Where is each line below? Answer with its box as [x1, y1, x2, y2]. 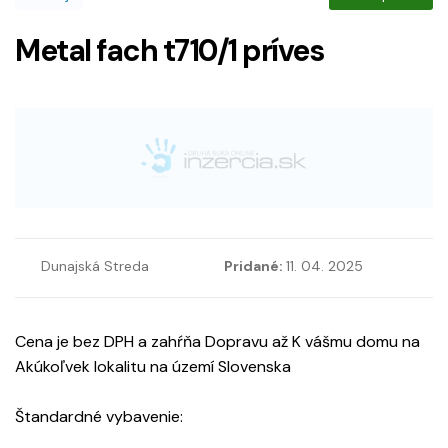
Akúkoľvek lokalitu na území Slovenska [15, 356, 291, 378]
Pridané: [224, 257, 286, 276]
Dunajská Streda [41, 257, 149, 276]
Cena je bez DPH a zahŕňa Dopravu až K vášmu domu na [15, 331, 420, 353]
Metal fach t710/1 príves [15, 31, 323, 71]
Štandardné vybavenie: [15, 406, 183, 428]
